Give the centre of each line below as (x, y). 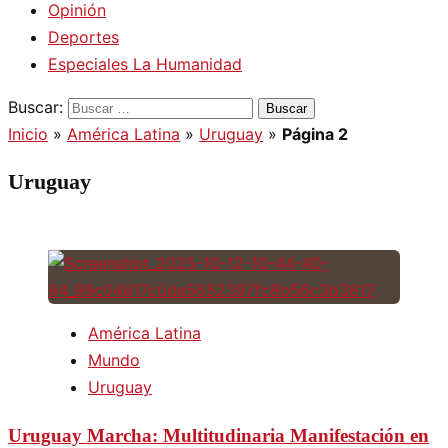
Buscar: (35, 107)
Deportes (83, 37)
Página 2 (315, 134)
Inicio (28, 134)
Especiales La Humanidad (145, 64)
